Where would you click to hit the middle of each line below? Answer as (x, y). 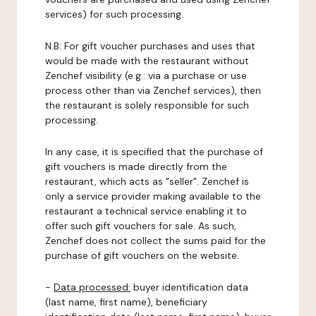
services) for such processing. (114, 14)
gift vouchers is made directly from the (136, 166)
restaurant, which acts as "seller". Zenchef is (147, 181)
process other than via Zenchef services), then (153, 90)
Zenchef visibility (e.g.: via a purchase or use (146, 75)
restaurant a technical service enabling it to (146, 211)
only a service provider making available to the (153, 196)
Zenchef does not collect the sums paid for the (156, 241)
